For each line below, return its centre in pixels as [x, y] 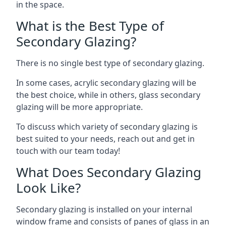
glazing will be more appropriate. [79, 107]
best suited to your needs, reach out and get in [105, 138]
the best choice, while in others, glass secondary [108, 95]
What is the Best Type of [90, 25]
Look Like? [48, 187]
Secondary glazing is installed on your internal [104, 209]
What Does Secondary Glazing [109, 172]
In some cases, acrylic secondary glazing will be [106, 82]
